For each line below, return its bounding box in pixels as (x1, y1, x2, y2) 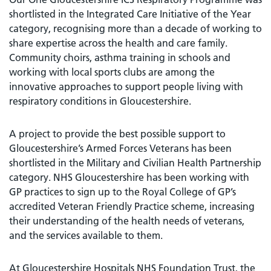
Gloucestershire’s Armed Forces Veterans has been (9, 142, 232, 154)
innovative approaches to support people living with (9, 80, 243, 93)
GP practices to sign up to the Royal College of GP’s (9, 185, 236, 198)
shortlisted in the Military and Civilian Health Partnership (9, 156, 261, 169)
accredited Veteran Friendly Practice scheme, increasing (9, 200, 255, 212)
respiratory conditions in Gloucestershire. (9, 94, 191, 107)
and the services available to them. (9, 229, 163, 241)
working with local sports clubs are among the (9, 65, 215, 78)
